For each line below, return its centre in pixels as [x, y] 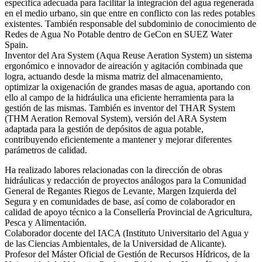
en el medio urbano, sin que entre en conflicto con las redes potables [130, 13]
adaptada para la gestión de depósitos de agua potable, [104, 129]
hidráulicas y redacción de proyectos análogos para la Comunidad [125, 181]
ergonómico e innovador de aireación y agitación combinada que [124, 66]
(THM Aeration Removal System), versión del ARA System [116, 119]
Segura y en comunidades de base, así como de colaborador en [120, 202]
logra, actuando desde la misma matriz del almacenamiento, [114, 77]
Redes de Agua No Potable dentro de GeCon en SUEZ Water [118, 35]
